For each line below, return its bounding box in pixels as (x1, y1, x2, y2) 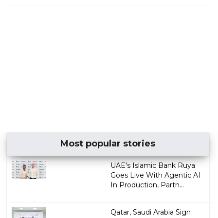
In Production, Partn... (110, 181, 184, 190)
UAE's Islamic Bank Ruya (110, 161, 195, 170)
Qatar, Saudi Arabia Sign (110, 208, 191, 217)
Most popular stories (60, 138, 156, 149)
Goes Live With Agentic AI (110, 171, 200, 180)
